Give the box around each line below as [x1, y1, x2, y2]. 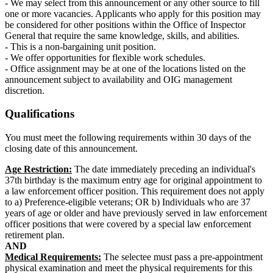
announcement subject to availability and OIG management [5, 74, 232, 85]
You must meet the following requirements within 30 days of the [5, 132, 251, 143]
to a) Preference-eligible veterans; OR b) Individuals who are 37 [5, 197, 250, 208]
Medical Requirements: [5, 252, 101, 263]
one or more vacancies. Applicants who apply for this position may [5, 8, 261, 19]
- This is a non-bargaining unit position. [5, 41, 156, 52]
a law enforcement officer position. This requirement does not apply [5, 186, 264, 197]
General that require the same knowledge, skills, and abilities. [5, 30, 239, 41]
